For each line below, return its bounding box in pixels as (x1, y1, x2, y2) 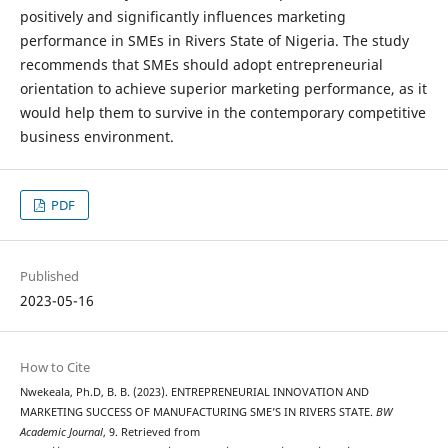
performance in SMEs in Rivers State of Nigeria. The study (19, 30, 409, 50)
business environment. (19, 126, 174, 146)
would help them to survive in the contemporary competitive (19, 102, 426, 122)
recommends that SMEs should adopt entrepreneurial (19, 54, 383, 74)
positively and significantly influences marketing (19, 6, 346, 26)
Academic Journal (19, 425, 103, 440)
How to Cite (19, 358, 90, 377)
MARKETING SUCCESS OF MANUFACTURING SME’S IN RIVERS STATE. (19, 405, 376, 420)
